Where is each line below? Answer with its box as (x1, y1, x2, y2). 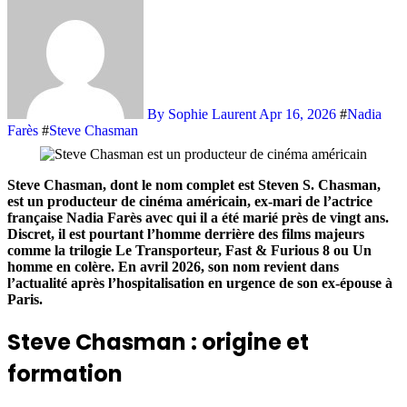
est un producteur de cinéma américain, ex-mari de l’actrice (7, 193, 372, 209)
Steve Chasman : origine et (7, 326, 309, 357)
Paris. (7, 291, 43, 307)
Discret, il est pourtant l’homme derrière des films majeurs (7, 225, 364, 242)
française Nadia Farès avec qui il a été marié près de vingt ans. (7, 209, 389, 225)
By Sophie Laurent (144, 105, 259, 122)
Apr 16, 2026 (259, 105, 336, 122)
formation (7, 358, 123, 389)
